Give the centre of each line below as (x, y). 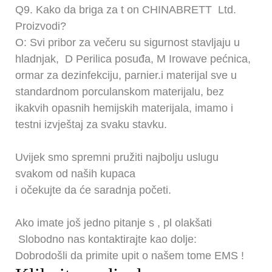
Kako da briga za (78, 9)
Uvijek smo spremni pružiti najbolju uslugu (117, 157)
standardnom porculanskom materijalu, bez (120, 91)
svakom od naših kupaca (75, 173)
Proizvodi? (41, 26)
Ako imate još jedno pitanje (82, 223)
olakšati (193, 223)
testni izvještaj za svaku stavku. (91, 124)
